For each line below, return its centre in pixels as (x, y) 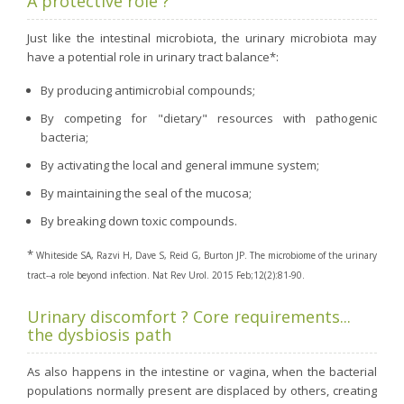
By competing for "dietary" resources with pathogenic (209, 118)
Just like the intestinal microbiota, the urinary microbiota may (202, 37)
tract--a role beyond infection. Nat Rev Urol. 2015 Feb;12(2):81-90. (166, 275)
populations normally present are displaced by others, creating (202, 390)
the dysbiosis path (99, 334)
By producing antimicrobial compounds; (148, 90)
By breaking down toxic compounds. (139, 220)
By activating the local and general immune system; (180, 165)
